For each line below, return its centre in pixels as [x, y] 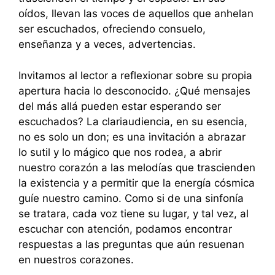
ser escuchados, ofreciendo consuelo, [112, 29]
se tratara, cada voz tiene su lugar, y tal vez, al [134, 213]
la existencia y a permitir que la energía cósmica [137, 183]
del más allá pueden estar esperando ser [120, 106]
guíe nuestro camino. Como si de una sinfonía [131, 198]
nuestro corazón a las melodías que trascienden [137, 167]
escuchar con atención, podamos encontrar [125, 229]
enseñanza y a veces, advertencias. [107, 45]
